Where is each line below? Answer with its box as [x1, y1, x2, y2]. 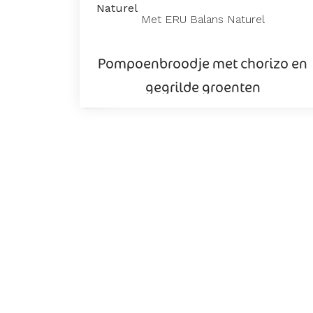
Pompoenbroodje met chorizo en [98, 53, 307, 73]
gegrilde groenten [145, 77, 261, 96]
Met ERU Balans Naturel [140, 12, 265, 26]
